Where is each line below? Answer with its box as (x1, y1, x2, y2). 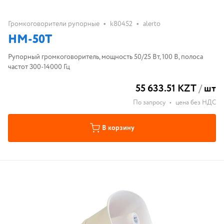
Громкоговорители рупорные (8, 19, 99, 29)
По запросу (133, 98, 165, 107)
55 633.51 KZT (135, 81, 196, 96)
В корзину (101, 123, 134, 133)
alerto (143, 19, 160, 29)
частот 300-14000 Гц (8, 62, 70, 72)
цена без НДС (175, 98, 216, 107)
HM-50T (8, 31, 52, 48)
